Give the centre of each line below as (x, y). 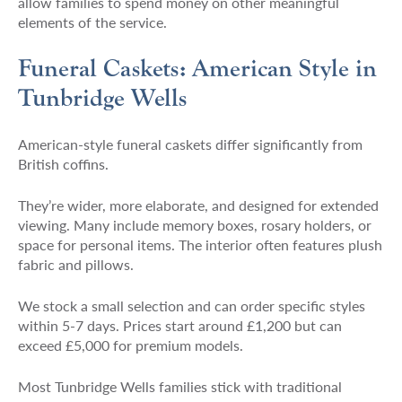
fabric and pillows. (75, 264)
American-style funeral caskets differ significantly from (190, 144)
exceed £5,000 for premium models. (130, 345)
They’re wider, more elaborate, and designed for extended (198, 205)
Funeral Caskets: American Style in (197, 68)
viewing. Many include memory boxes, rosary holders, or (194, 224)
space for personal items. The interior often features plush (200, 244)
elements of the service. (92, 22)
